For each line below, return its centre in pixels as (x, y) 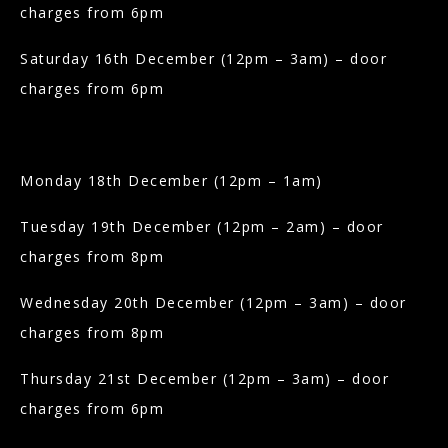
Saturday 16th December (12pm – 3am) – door (203, 58)
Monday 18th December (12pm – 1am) (174, 180)
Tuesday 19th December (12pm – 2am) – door (202, 226)
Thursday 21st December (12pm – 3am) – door (204, 378)
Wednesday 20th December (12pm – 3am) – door (213, 302)
